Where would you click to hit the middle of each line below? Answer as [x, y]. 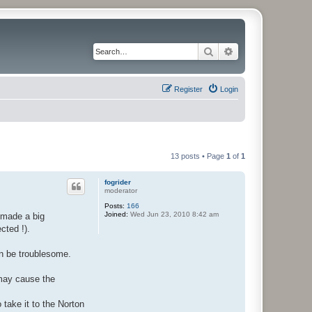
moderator [121, 190]
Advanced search [271, 51]
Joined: [116, 214]
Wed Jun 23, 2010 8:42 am [173, 214]
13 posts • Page [198, 156]
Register [188, 89]
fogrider [118, 182]
